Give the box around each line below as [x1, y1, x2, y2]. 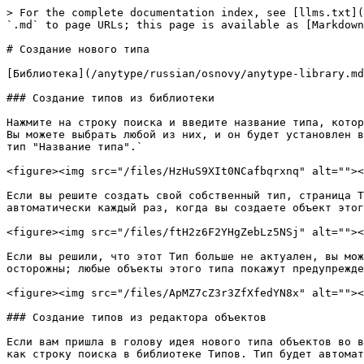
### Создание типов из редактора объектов [6, 311, 266, 323]
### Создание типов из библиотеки [6, 92, 214, 104]
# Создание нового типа [6, 43, 149, 55]
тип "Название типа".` [6, 141, 143, 153]
